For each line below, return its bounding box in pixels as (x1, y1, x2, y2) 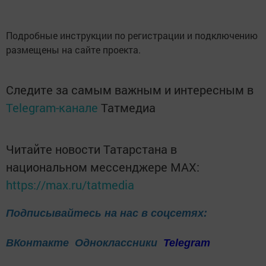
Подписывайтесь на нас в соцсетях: (6, 207, 207, 220)
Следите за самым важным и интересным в (6, 82, 254, 98)
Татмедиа (101, 100, 156, 116)
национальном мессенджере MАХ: (6, 159, 199, 175)
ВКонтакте (6, 237, 69, 249)
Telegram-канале (6, 100, 98, 116)
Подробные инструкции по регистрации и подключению (6, 29, 258, 42)
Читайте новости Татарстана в (6, 141, 177, 157)
